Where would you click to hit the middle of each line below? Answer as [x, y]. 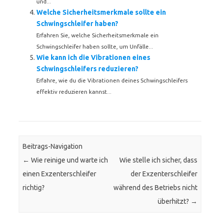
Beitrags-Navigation [53, 147]
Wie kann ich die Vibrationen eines [93, 57]
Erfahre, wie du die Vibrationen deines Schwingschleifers [112, 80]
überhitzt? [174, 202]
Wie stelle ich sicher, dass [158, 160]
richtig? [34, 188]
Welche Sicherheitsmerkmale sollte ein [101, 12]
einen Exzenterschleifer [60, 174]
